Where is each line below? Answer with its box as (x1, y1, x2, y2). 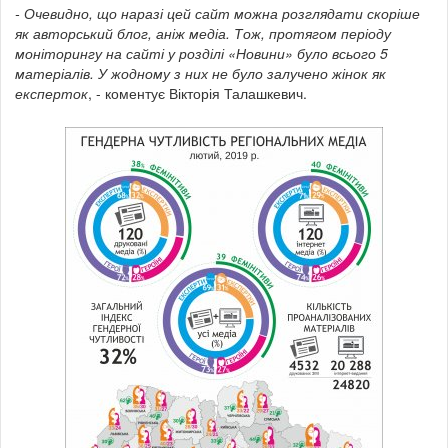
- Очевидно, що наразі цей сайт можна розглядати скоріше (15, 2, 420, 23)
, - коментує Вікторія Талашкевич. (88, 82, 307, 103)
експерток (15, 82, 88, 103)
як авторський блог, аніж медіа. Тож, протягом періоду (15, 22, 391, 43)
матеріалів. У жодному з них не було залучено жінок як (15, 62, 386, 83)
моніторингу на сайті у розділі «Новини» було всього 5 (15, 42, 388, 63)
